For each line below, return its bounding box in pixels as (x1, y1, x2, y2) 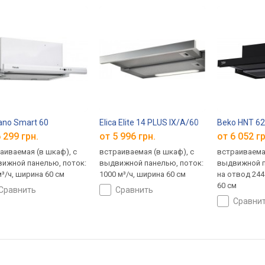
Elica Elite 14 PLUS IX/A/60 (99, 118, 199, 128)
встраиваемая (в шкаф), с (99, 147, 195, 156)
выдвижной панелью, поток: (99, 158, 204, 167)
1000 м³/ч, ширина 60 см (99, 169, 186, 179)
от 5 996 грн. (99, 130, 156, 142)
